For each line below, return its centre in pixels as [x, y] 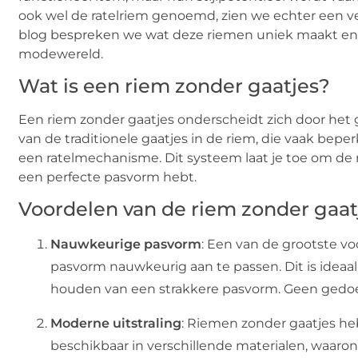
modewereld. [61, 54]
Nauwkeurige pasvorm [126, 245]
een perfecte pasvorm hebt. [107, 177]
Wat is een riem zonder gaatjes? [174, 86]
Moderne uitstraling [116, 323]
